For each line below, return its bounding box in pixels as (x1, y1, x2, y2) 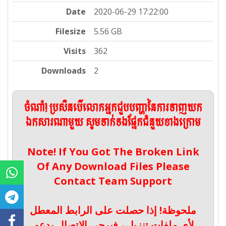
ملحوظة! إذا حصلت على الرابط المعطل (30, 203, 196, 217)
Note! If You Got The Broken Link (27, 145, 199, 159)
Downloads (41, 65, 86, 77)
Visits (64, 45, 86, 57)
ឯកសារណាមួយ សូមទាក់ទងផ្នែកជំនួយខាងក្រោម (25, 114, 201, 133)
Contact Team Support (54, 174, 172, 188)
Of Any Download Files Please (36, 159, 190, 174)
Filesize (55, 26, 86, 37)
